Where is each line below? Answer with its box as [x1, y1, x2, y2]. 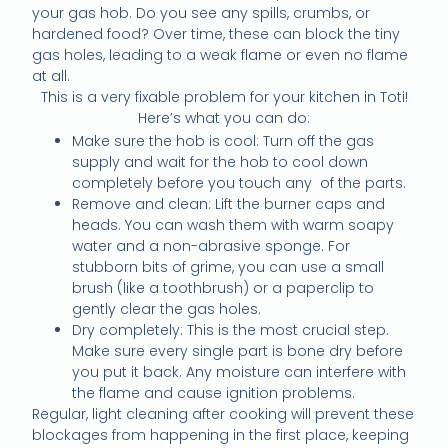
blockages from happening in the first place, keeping [32, 425, 410, 446]
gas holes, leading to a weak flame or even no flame [32, 45, 409, 66]
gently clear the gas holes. [72, 299, 262, 320]
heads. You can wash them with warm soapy [72, 215, 395, 236]
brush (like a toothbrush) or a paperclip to [72, 278, 375, 299]
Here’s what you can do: [138, 108, 310, 129]
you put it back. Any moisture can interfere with [72, 362, 407, 383]
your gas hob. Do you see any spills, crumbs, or [32, 3, 371, 24]
